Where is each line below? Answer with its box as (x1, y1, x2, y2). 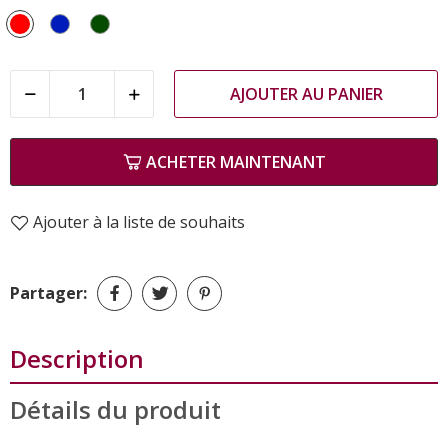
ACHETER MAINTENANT (145, 150, 326, 173)
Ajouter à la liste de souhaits (33, 210, 245, 233)
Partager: (10, 282, 87, 305)
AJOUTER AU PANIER (229, 82, 383, 105)
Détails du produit (10, 392, 221, 426)
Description (10, 341, 144, 375)
